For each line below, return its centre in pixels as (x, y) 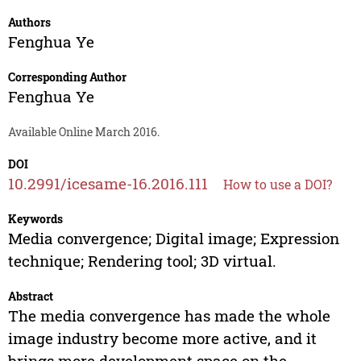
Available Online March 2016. (83, 132)
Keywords (35, 219)
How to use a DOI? (277, 185)
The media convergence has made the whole (169, 316)
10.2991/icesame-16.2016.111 (108, 184)
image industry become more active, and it (162, 338)
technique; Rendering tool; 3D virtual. (142, 261)
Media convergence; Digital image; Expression (173, 239)
